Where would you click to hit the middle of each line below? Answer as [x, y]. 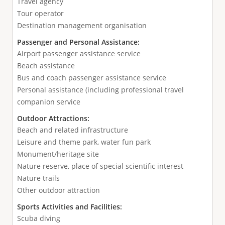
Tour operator [40, 14]
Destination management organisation [82, 26]
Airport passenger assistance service [79, 54]
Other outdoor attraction [58, 190]
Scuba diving [38, 218]
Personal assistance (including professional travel [100, 90]
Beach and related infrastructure [72, 130]
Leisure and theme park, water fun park [84, 142]
